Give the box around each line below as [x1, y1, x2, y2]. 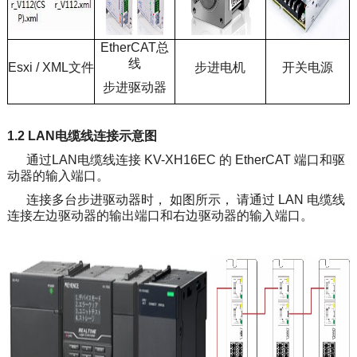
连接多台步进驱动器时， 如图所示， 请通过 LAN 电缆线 [6, 192, 345, 206]
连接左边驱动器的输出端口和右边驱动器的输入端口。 [6, 208, 313, 222]
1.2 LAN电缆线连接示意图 [6, 128, 157, 143]
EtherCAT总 [100, 40, 169, 54]
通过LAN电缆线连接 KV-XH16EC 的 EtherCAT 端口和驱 [6, 152, 345, 167]
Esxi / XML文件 [7, 60, 94, 74]
